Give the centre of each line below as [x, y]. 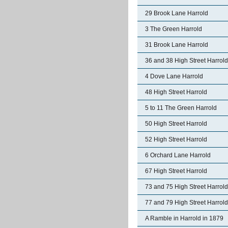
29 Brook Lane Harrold [177, 13]
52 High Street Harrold [176, 139]
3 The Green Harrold [174, 29]
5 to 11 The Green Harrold [181, 108]
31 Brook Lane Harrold [177, 45]
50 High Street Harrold [176, 124]
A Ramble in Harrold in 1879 [184, 218]
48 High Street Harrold [176, 92]
